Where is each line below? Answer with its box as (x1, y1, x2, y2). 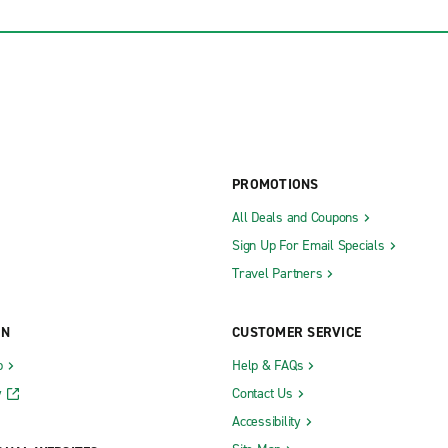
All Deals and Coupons (232, 207, 359, 227)
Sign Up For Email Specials (232, 235, 385, 255)
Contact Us (232, 383, 293, 403)
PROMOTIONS (232, 174, 319, 194)
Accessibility (232, 411, 301, 431)
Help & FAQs (232, 355, 304, 375)
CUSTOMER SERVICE (232, 322, 361, 342)
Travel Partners (232, 263, 323, 283)
